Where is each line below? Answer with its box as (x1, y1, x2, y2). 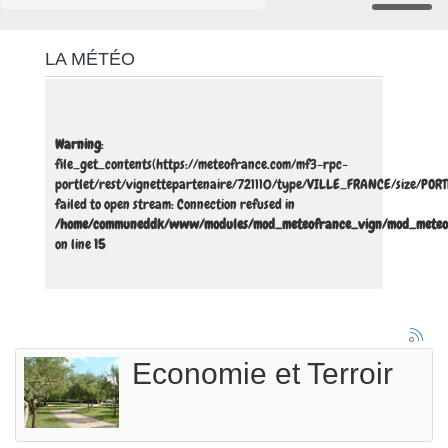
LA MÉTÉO (45, 49, 135, 70)
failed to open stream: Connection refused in (55, 195, 295, 214)
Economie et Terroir (132, 357, 393, 391)
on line (55, 235, 94, 254)
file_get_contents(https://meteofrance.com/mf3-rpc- (55, 155, 348, 174)
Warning (55, 135, 101, 154)
